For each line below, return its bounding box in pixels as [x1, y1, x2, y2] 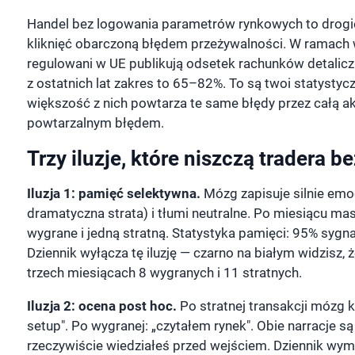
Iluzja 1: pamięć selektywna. [26, 185, 200, 202]
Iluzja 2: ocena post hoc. [26, 298, 177, 315]
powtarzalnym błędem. [26, 115, 164, 132]
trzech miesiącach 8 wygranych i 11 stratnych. [26, 265, 302, 281]
